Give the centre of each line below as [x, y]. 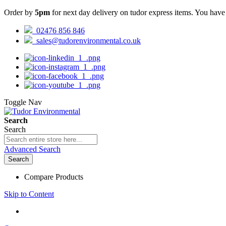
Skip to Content [29, 194]
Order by [19, 12]
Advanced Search [32, 149]
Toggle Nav [23, 102]
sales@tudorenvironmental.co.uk [87, 41]
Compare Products [54, 177]
